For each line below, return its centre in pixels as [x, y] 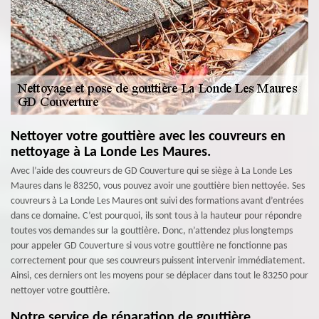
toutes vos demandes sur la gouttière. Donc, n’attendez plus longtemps [152, 231]
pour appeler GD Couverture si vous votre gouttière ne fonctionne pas [149, 246]
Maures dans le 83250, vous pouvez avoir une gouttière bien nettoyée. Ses [158, 186]
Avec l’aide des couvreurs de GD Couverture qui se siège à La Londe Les [151, 171]
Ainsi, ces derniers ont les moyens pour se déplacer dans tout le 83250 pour [159, 276]
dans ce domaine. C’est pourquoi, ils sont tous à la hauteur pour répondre [156, 216]
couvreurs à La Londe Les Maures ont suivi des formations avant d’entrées [157, 201]
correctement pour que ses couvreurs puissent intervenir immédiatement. [158, 261]
